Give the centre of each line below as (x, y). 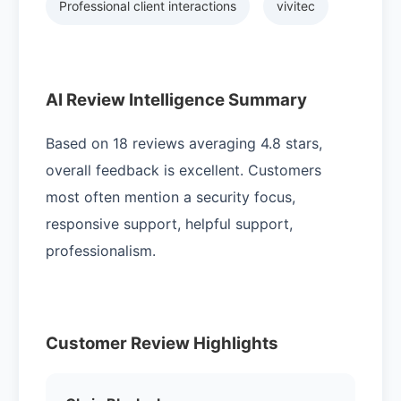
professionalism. (101, 250)
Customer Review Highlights (162, 344)
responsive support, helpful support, (169, 223)
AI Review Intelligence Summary (176, 99)
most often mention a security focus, (171, 196)
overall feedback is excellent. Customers (183, 170)
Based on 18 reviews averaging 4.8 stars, (184, 143)
